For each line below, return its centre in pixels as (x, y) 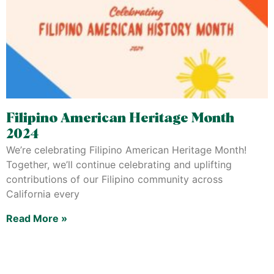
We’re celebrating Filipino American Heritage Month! (126, 150)
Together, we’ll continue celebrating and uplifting (119, 165)
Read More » (37, 218)
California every (43, 194)
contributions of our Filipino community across (114, 179)
